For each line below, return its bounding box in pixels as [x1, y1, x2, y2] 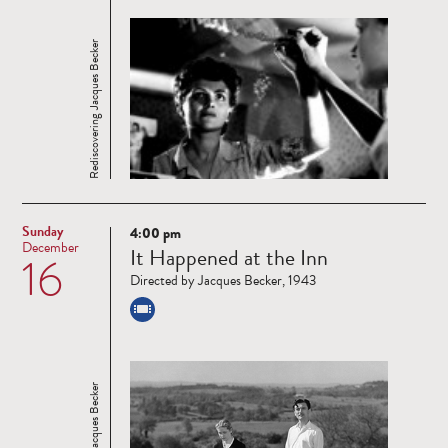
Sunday [22, 221, 63, 243]
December [22, 237, 79, 259]
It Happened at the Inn [130, 241, 328, 275]
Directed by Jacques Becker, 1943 [130, 270, 316, 292]
